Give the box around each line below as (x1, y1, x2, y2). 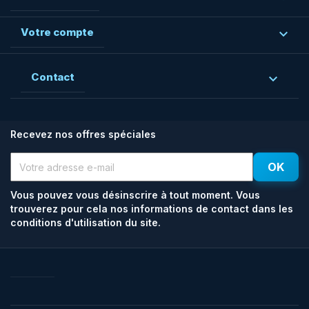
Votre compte (21, 26, 94, 39)
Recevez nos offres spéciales (10, 128, 156, 140)
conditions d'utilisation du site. (10, 217, 161, 228)
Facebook (22, 263, 70, 275)
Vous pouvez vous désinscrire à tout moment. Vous (10, 189, 260, 201)
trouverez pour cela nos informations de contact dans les (10, 203, 293, 215)
